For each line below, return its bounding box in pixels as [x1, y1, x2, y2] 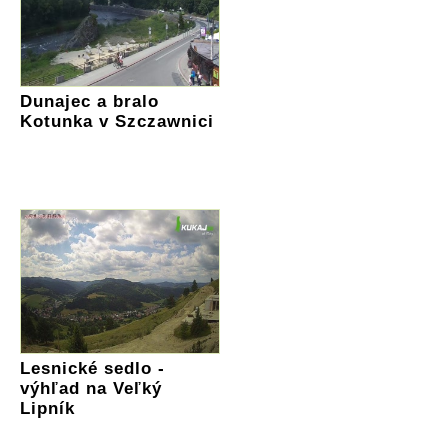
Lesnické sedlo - [20, 358, 165, 378]
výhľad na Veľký [20, 378, 162, 398]
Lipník [20, 398, 75, 418]
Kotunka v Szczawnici [20, 111, 214, 131]
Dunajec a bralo [20, 91, 159, 111]
